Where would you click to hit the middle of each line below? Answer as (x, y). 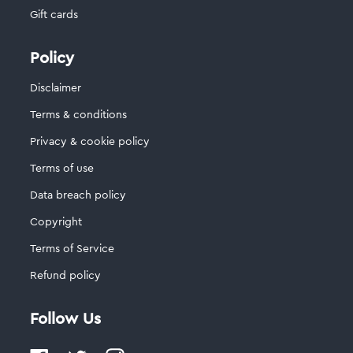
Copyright (56, 223)
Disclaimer (55, 89)
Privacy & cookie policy (89, 142)
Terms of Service (72, 249)
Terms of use (61, 169)
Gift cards (54, 15)
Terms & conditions (78, 115)
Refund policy (65, 276)
